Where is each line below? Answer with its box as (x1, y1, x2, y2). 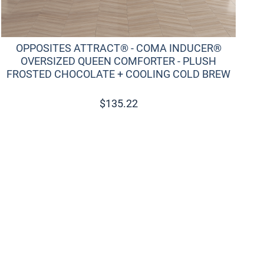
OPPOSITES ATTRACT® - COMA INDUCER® (15, 42, 222, 55)
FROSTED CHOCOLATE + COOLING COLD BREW (6, 68, 230, 81)
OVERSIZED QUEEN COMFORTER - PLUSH (21, 55, 216, 68)
